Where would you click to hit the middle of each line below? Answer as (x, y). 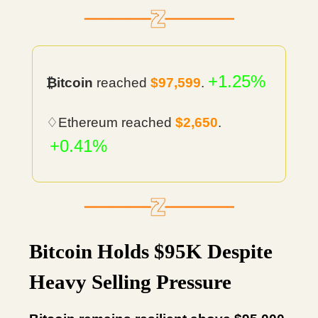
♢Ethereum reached (111, 122)
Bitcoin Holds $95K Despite (151, 251)
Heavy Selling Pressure (130, 282)
